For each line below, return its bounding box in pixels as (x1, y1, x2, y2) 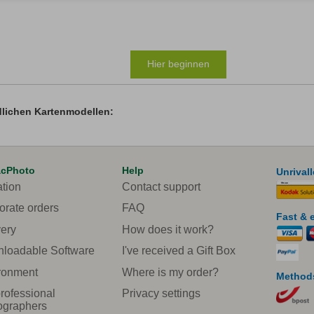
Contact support (122, 181, 200, 193)
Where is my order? (122, 266, 219, 278)
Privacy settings (122, 287, 200, 299)
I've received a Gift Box (122, 245, 235, 257)
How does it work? (122, 223, 214, 235)
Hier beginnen (147, 58, 210, 69)
